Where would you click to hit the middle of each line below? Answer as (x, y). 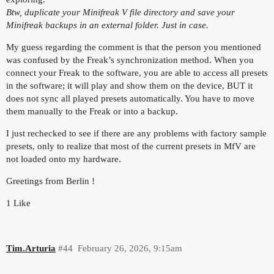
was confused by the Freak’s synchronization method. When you (130, 60)
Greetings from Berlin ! (50, 181)
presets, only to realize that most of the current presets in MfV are (131, 146)
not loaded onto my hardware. (64, 159)
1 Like (18, 203)
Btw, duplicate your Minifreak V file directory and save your (120, 12)
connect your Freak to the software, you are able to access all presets (137, 72)
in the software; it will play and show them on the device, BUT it (129, 85)
